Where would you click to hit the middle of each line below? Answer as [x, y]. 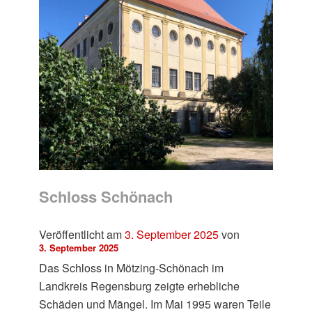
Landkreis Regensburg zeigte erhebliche [140, 286]
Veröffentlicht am [82, 234]
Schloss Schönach [106, 197]
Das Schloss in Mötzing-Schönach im [132, 267]
